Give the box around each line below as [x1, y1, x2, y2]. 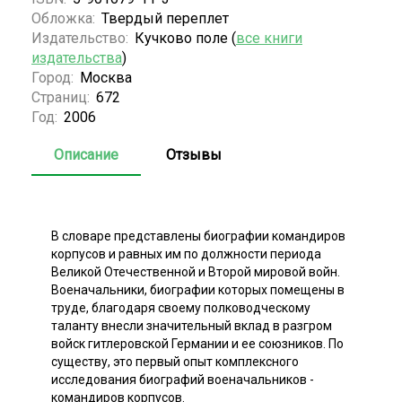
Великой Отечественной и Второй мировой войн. [51, 264, 340, 279]
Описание [54, 145, 118, 163]
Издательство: [31, 29, 132, 47]
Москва [80, 68, 132, 86]
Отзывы [166, 145, 222, 163]
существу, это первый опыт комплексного [51, 354, 299, 369]
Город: [31, 68, 77, 86]
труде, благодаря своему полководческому [51, 300, 310, 315]
